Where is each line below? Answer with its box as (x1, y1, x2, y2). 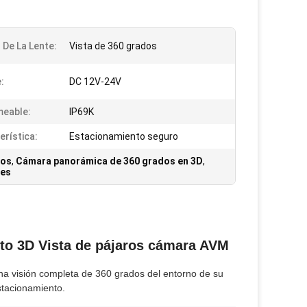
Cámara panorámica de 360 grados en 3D (16, 156, 203, 167)
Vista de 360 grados (69, 40, 157, 52)
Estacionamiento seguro (69, 131, 178, 143)
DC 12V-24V (69, 76, 121, 88)
